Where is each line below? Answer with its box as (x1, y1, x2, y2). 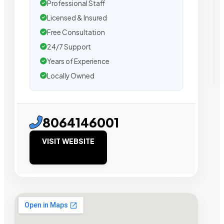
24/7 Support (47, 42, 91, 51)
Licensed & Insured (47, 13, 107, 22)
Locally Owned (47, 71, 94, 80)
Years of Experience (47, 56, 109, 65)
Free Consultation (47, 27, 105, 36)
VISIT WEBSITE (42, 136, 94, 145)
